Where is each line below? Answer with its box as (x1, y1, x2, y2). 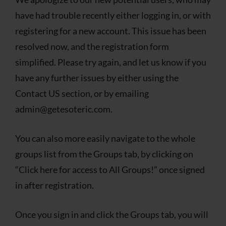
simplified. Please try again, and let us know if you (15, 56, 206, 68)
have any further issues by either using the (15, 72, 179, 83)
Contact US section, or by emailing (15, 87, 149, 99)
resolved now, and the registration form (15, 40, 169, 52)
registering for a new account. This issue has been (15, 25, 206, 36)
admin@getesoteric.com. (15, 103, 112, 115)
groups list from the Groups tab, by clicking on (15, 148, 193, 159)
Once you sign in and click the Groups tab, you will (15, 208, 208, 220)
